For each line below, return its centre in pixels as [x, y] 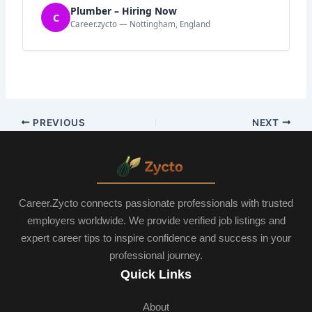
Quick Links [156, 275]
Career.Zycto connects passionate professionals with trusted [156, 203]
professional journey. [156, 256]
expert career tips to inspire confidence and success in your [156, 238]
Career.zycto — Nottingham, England [141, 24]
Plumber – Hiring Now [124, 11]
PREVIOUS [58, 122]
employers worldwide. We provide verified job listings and [156, 221]
